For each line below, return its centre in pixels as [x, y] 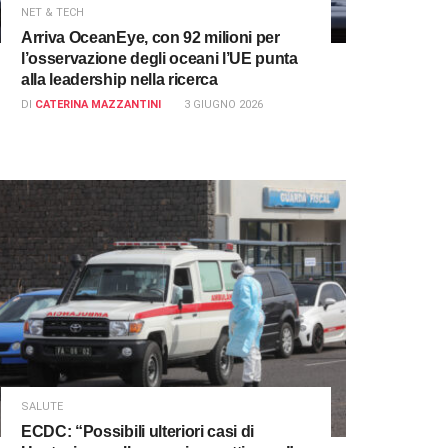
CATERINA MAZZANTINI [98, 105]
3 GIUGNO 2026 [223, 105]
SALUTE [42, 407]
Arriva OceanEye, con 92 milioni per [150, 38]
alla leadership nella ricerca [119, 80]
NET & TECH [52, 13]
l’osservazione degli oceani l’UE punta [159, 59]
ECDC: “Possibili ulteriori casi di [138, 432]
